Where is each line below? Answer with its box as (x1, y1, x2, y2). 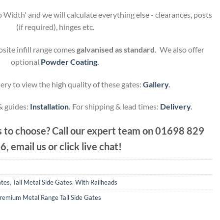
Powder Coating (41, 56, 97, 66)
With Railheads (75, 178, 117, 187)
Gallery (143, 79, 168, 89)
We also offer (156, 44, 204, 54)
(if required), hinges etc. (16, 22, 94, 31)
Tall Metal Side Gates (13, 178, 72, 187)
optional (11, 56, 41, 66)
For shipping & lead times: (72, 102, 160, 111)
